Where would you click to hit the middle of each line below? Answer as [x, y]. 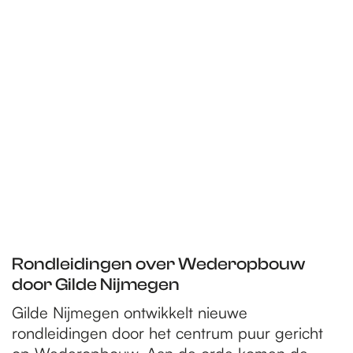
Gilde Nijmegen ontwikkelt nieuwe [130, 312]
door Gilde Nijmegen [96, 284]
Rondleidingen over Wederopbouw [158, 264]
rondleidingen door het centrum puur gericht [167, 333]
